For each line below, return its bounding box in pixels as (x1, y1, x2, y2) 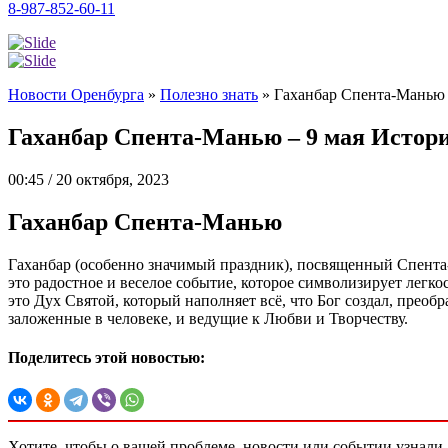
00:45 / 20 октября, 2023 (8, 170, 169, 188)
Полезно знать (160, 86, 258, 103)
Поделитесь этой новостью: (8, 348, 205, 366)
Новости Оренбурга (8, 86, 144, 103)
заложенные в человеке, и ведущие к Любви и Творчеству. (8, 309, 408, 327)
